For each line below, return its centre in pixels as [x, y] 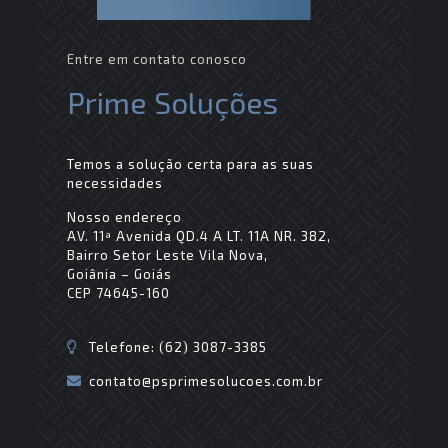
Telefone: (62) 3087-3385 [178, 346]
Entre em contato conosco [156, 58]
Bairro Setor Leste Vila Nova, [167, 254]
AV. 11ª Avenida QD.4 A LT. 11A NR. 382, [198, 235]
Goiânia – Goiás [119, 273]
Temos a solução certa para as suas [190, 163]
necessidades [114, 182]
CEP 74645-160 [118, 292]
